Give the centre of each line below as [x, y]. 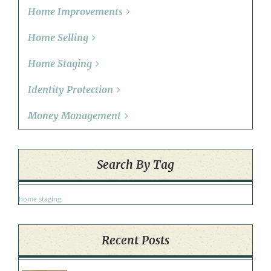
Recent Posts [135, 240]
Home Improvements [75, 12]
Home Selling [58, 38]
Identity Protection [70, 90]
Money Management [74, 116]
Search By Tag [135, 165]
